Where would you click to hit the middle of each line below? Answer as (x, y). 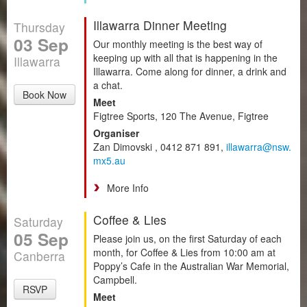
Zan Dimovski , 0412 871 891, (160, 146)
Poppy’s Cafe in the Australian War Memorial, (191, 266)
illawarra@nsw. (259, 146)
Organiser (116, 133)
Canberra (39, 256)
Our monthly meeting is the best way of (178, 44)
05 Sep (41, 239)
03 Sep (41, 44)
